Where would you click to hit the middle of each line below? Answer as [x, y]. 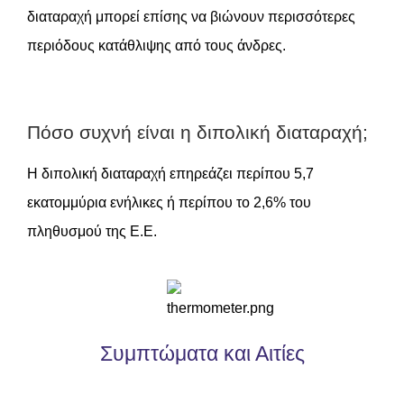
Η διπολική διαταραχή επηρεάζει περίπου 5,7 [170, 174]
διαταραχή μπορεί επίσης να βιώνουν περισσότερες [191, 17]
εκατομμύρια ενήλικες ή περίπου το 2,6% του [169, 202]
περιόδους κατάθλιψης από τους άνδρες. [156, 46]
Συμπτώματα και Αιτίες [202, 353]
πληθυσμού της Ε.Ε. [92, 231]
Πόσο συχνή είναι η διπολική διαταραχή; [197, 132]
